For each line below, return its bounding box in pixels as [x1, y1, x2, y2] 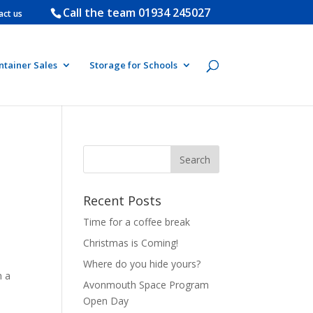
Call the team [62, 5, 138, 20]
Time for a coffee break [83, 215, 191, 228]
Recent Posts [83, 192, 162, 209]
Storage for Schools [89, 59, 177, 71]
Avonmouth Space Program [83, 278, 210, 291]
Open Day [83, 294, 129, 307]
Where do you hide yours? [83, 257, 201, 270]
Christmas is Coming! [83, 236, 179, 249]
